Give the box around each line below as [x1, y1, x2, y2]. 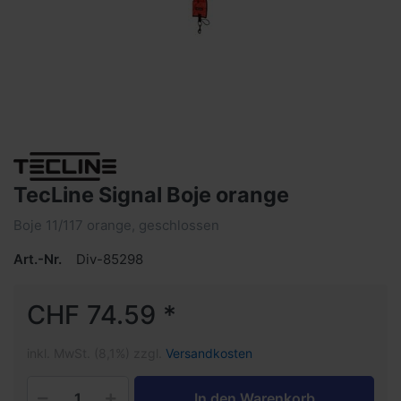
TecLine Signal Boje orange [13, 181, 289, 208]
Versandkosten [166, 345, 252, 361]
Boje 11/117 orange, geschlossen [13, 216, 219, 234]
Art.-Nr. [13, 250, 62, 268]
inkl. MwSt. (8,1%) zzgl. [27, 345, 166, 361]
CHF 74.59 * [27, 298, 176, 330]
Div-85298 [76, 250, 143, 268]
